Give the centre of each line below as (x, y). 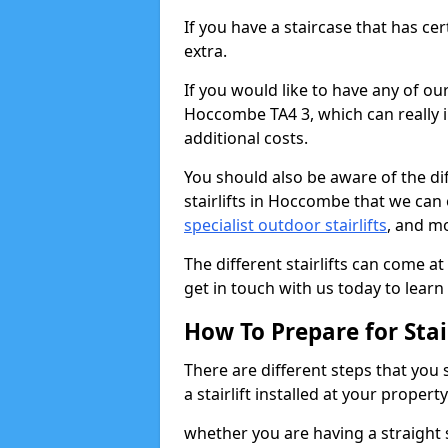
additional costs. (246, 138)
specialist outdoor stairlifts (285, 225)
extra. (205, 51)
